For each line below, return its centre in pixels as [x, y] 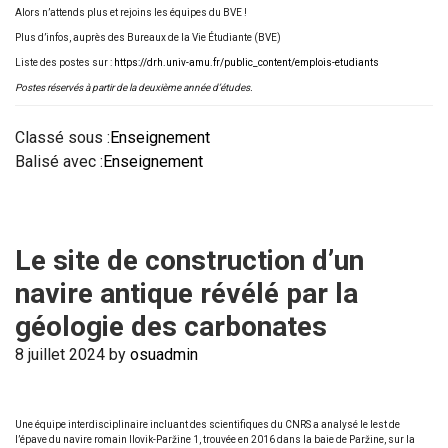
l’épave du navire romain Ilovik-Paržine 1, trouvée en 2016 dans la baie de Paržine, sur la [215, 439]
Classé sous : [62, 137]
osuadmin [164, 354]
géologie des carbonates [171, 326]
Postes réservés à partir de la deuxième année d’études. [134, 87]
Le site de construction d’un [189, 260]
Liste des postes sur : [64, 62]
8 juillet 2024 [60, 354]
